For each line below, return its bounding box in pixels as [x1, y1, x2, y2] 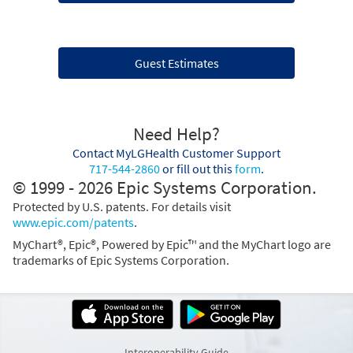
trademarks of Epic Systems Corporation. [13, 251, 229, 268]
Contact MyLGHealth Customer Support [72, 144, 281, 161]
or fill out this [160, 160, 235, 176]
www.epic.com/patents [13, 214, 134, 230]
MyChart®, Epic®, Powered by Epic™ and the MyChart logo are [13, 236, 331, 252]
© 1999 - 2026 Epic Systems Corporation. [13, 176, 317, 199]
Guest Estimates [134, 54, 219, 71]
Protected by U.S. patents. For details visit [13, 198, 231, 214]
